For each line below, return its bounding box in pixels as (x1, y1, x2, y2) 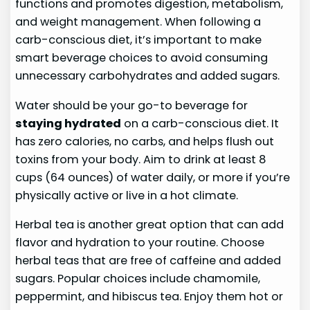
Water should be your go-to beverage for (15, 97, 248, 113)
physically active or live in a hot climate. (15, 187, 239, 203)
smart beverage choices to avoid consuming (15, 50, 268, 66)
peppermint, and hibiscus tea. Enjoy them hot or (15, 289, 284, 305)
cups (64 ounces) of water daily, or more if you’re (15, 169, 291, 185)
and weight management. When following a (15, 14, 262, 30)
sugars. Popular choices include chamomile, (15, 271, 261, 287)
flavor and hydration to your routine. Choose (15, 235, 265, 251)
